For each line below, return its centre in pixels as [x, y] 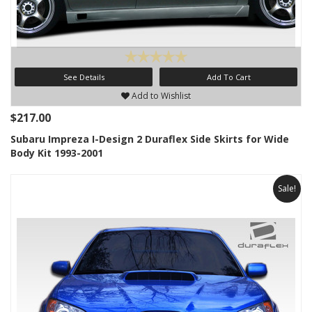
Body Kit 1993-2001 [57, 153]
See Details [84, 77]
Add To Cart [228, 77]
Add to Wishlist [160, 96]
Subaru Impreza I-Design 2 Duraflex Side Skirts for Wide [150, 139]
